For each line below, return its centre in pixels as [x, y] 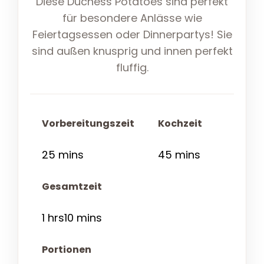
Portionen [67, 250]
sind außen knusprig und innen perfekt [132, 51]
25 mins [63, 155]
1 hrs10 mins [72, 218]
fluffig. [132, 68]
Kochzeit [180, 124]
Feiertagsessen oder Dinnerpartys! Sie [132, 35]
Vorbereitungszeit [88, 124]
